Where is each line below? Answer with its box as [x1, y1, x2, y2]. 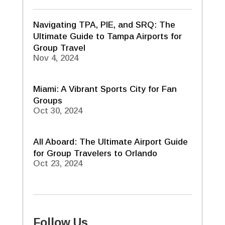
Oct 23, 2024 [33, 158, 82, 168]
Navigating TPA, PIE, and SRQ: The [33, 20, 175, 30]
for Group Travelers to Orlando [33, 148, 157, 158]
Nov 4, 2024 [33, 53, 78, 63]
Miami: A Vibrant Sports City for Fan [33, 84, 177, 94]
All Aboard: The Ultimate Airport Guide [33, 137, 188, 147]
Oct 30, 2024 [33, 105, 82, 116]
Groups [33, 95, 62, 105]
